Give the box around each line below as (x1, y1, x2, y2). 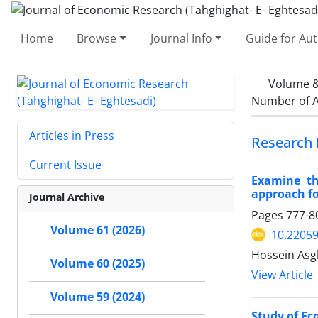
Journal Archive (29, 190, 104, 204)
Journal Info (150, 30, 212, 46)
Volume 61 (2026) (50, 222, 145, 238)
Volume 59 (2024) (50, 289, 145, 305)
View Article (251, 267, 313, 283)
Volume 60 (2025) (50, 256, 145, 271)
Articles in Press (29, 127, 114, 143)
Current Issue (29, 156, 102, 172)
